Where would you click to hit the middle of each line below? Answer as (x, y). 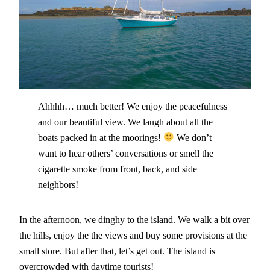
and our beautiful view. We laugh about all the (125, 122)
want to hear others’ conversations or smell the (125, 153)
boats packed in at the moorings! (100, 137)
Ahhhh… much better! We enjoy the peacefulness (132, 106)
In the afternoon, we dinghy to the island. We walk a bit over (134, 220)
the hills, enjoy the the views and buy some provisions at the (133, 236)
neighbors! (58, 184)
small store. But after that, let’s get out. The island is (117, 251)
